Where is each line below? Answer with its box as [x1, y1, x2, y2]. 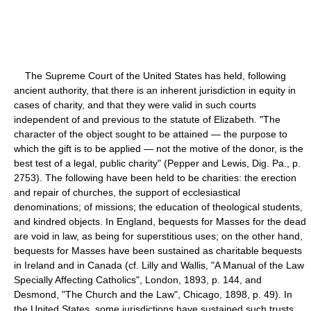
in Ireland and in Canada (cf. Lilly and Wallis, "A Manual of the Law [14, 259, 304, 271]
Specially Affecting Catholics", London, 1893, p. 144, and [14, 274, 262, 285]
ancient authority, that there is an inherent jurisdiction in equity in [14, 84, 296, 96]
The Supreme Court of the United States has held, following [14, 69, 286, 81]
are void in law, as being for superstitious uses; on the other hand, [14, 230, 303, 242]
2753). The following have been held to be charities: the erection [14, 171, 296, 183]
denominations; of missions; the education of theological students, [14, 201, 303, 212]
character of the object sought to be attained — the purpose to [14, 128, 287, 140]
